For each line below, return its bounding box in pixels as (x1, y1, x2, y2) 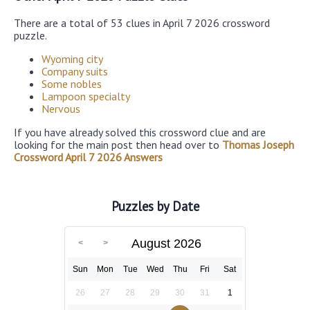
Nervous (42, 101, 80, 116)
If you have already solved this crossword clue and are (14, 125, 266, 139)
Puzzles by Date (111, 198, 199, 215)
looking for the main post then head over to (14, 137, 222, 152)
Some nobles (42, 76, 102, 91)
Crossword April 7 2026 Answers (14, 149, 163, 164)
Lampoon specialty (42, 89, 130, 103)
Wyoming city (42, 51, 103, 66)
